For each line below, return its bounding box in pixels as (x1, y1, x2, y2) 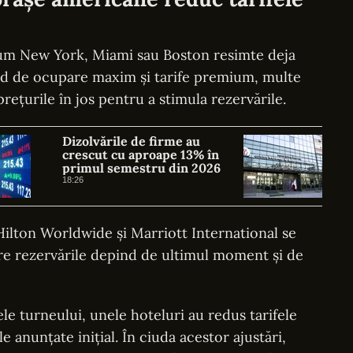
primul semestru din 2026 (62, 160, 221, 176)
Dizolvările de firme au (62, 133, 200, 149)
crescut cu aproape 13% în (62, 147, 219, 162)
